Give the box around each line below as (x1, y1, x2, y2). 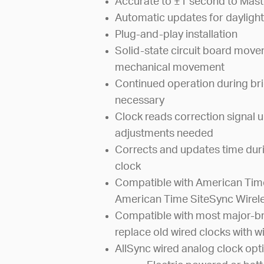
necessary (115, 95, 165, 106)
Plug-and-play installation (115, 29, 238, 40)
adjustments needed (115, 128, 214, 139)
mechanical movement (115, 62, 225, 73)
